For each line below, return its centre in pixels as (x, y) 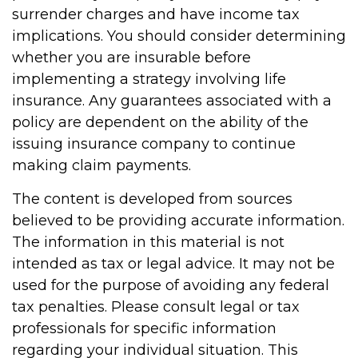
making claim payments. (101, 165)
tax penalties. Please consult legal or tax (156, 307)
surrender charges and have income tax (156, 14)
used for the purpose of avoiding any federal (171, 285)
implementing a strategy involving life (149, 79)
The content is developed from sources (152, 199)
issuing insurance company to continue (154, 144)
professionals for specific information (144, 328)
